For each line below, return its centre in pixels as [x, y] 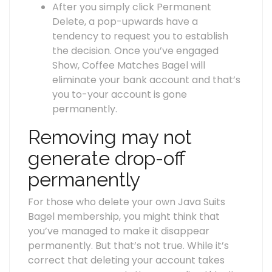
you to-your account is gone [120, 95]
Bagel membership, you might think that [124, 217]
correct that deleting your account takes [126, 260]
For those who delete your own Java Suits [127, 202]
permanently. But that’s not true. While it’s [128, 246]
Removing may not [110, 137]
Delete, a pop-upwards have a [125, 22]
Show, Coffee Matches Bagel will [129, 66]
